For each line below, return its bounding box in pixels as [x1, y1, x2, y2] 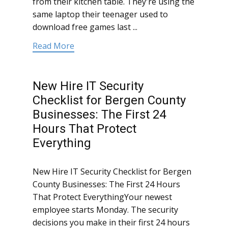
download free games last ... [33, 21, 137, 33]
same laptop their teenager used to [33, 9, 168, 20]
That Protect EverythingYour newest [33, 191, 172, 203]
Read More [33, 40, 74, 52]
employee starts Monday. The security [33, 204, 178, 216]
